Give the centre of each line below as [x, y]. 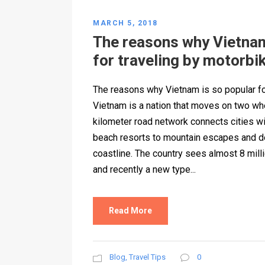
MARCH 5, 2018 [125, 23]
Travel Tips [147, 257]
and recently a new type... [144, 169]
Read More [130, 211]
